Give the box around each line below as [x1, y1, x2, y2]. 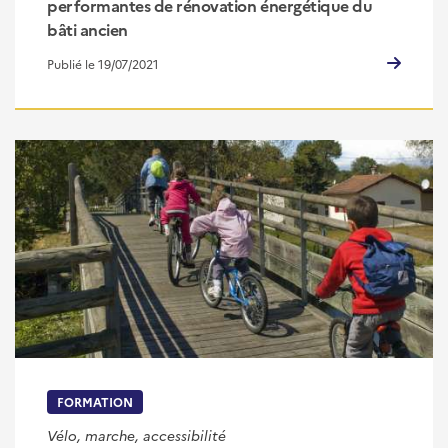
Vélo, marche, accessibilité [47, 424, 226, 445]
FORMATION [57, 392, 133, 410]
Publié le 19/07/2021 [47, 55, 159, 73]
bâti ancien [47, 18, 128, 41]
